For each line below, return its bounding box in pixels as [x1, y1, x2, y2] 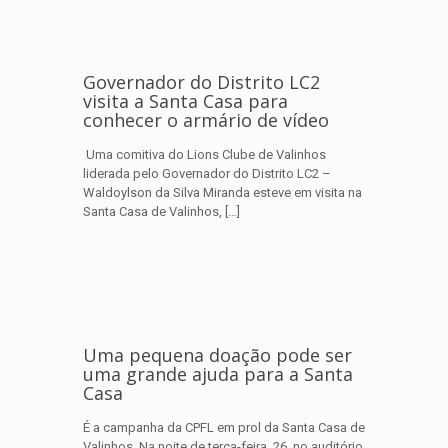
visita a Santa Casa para [83, 89, 288, 113]
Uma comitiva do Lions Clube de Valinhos [83, 147, 326, 162]
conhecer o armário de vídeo [83, 108, 329, 132]
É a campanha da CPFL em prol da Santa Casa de [83, 420, 365, 435]
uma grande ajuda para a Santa [83, 362, 353, 386]
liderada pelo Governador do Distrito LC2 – [83, 166, 331, 181]
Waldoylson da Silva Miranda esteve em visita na [83, 185, 362, 200]
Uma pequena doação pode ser [83, 343, 352, 367]
